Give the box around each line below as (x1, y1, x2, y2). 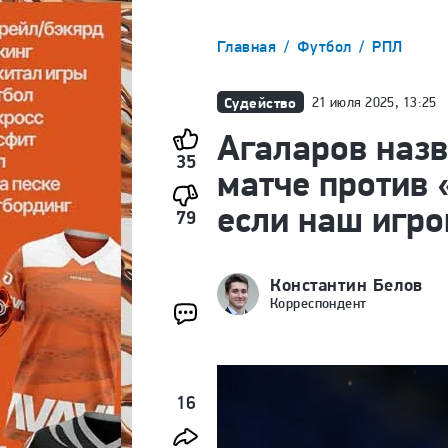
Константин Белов (270, 274, 423, 295)
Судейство (224, 93, 297, 112)
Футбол (296, 37, 357, 56)
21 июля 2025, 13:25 (311, 94, 437, 110)
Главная (217, 37, 281, 56)
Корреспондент (270, 295, 367, 311)
